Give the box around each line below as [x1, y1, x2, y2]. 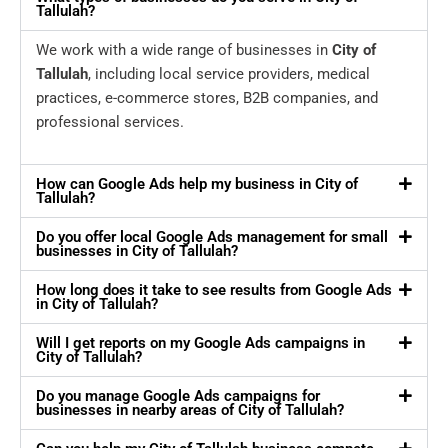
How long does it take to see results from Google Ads [36, 281, 392, 300]
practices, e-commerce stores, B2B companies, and [36, 89, 378, 108]
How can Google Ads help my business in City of [36, 175, 358, 194]
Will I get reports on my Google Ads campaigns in [36, 334, 365, 353]
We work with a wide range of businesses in [36, 41, 332, 60]
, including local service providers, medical [88, 65, 370, 84]
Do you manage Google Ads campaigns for [36, 387, 320, 406]
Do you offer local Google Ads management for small [36, 228, 388, 247]
